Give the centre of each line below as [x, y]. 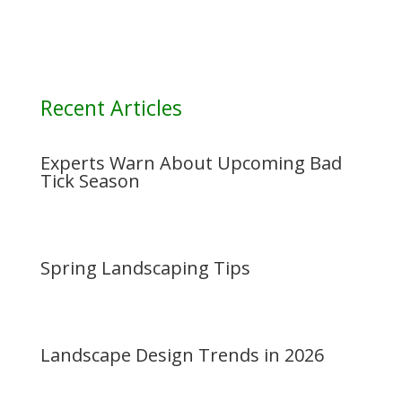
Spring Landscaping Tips [145, 268]
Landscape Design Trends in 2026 [182, 355]
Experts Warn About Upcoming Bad [191, 163]
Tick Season [90, 181]
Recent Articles [111, 108]
